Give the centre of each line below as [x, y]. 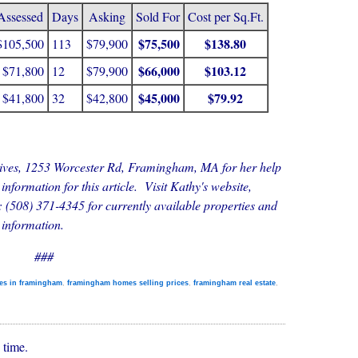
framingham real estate [235, 283]
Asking [107, 16]
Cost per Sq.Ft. [225, 16]
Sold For [157, 16]
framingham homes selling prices [128, 283]
